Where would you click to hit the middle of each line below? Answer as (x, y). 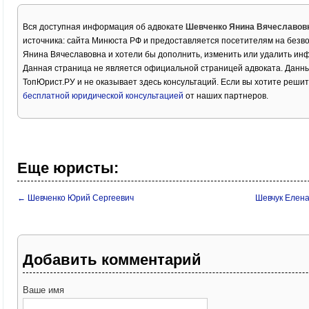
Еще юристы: (68, 168)
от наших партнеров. (226, 96)
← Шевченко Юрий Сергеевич (76, 198)
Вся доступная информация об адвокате (104, 27)
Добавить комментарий (112, 260)
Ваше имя (43, 290)
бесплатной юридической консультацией (103, 96)
